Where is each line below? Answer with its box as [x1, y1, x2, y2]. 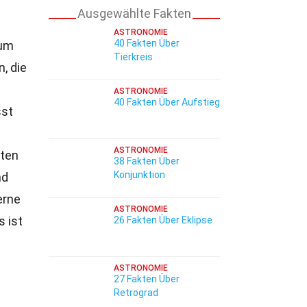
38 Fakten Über [114, 156, 180, 167]
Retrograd [114, 287, 158, 298]
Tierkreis [114, 51, 153, 62]
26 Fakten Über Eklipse [114, 214, 212, 225]
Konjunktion [114, 169, 165, 180]
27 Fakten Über [114, 273, 180, 284]
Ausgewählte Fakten [77, 6, 191, 21]
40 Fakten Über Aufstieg [114, 97, 220, 108]
